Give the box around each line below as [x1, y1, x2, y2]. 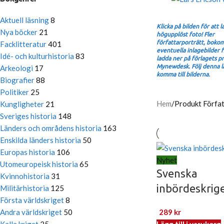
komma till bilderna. [156, 71, 210, 78]
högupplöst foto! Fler [156, 31, 214, 38]
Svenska [156, 167, 197, 180]
